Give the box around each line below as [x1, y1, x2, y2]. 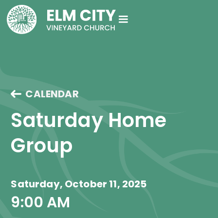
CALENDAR [25, 87, 79, 101]
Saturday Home [11, 107, 172, 134]
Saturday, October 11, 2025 [11, 177, 147, 191]
